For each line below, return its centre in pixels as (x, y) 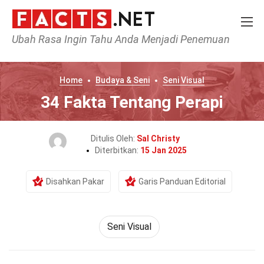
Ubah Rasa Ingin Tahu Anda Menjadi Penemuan (121, 39)
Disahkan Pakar (75, 181)
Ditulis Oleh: (113, 138)
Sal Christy (158, 138)
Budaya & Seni (123, 80)
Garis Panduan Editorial (182, 181)
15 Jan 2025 (164, 150)
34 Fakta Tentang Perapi (132, 102)
